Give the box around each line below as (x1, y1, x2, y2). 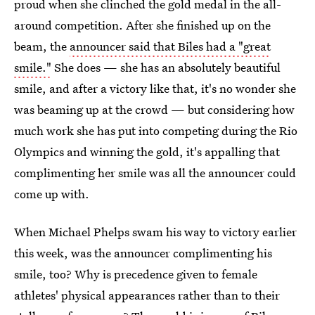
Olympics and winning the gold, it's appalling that (14, 143, 280, 160)
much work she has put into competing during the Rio (14, 122, 297, 139)
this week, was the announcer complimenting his (14, 245, 272, 261)
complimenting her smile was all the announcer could (14, 165, 296, 181)
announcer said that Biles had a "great (70, 38, 271, 54)
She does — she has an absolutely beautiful (51, 59, 281, 75)
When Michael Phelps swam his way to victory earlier (14, 224, 297, 240)
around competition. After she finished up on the (14, 17, 271, 33)
